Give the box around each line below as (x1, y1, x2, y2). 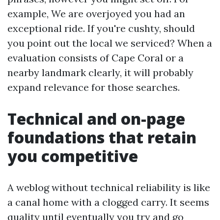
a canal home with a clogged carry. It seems (7, 196, 209, 208)
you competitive (7, 145, 138, 166)
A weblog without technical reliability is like (7, 181, 210, 193)
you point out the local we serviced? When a (7, 37, 212, 49)
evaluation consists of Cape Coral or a (7, 52, 184, 64)
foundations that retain (7, 127, 196, 148)
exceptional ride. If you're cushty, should (7, 22, 195, 34)
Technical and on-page (7, 108, 185, 129)
